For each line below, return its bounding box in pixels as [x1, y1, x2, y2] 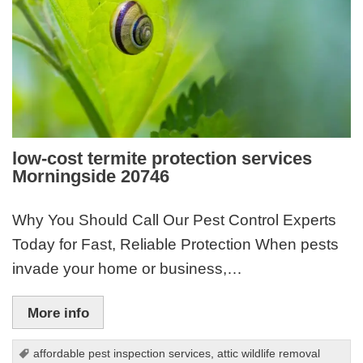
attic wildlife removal [217, 348, 321, 361]
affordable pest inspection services [33, 348, 211, 361]
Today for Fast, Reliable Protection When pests [12, 235, 340, 253]
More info [27, 304, 89, 321]
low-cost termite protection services [12, 148, 313, 169]
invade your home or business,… [12, 259, 243, 277]
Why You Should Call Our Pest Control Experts [12, 211, 337, 228]
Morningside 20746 [12, 166, 170, 187]
